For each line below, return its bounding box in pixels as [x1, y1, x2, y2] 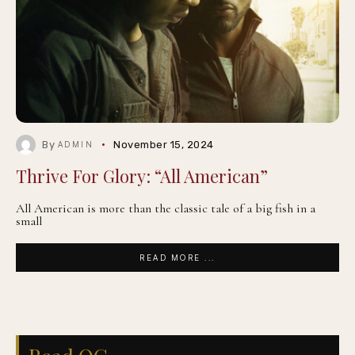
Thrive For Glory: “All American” [16, 164, 269, 188]
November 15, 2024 [113, 139, 214, 151]
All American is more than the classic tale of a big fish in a [16, 200, 315, 216]
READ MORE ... [139, 253, 216, 262]
